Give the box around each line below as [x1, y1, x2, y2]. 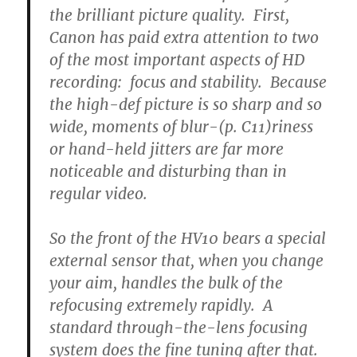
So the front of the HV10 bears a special [49, 229, 327, 249]
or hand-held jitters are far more [49, 139, 284, 159]
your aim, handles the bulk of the [49, 273, 284, 293]
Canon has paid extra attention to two [49, 28, 320, 48]
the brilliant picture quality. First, [49, 6, 290, 25]
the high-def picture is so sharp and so [49, 95, 323, 115]
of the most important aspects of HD [49, 50, 305, 70]
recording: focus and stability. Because [49, 73, 328, 92]
